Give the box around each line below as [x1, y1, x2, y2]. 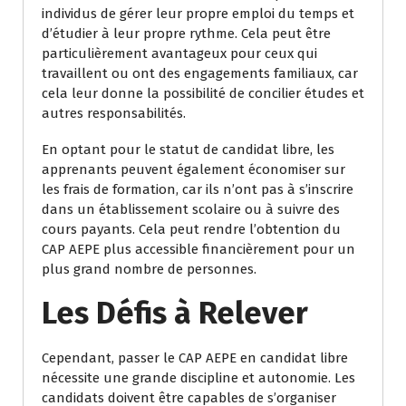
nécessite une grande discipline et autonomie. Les [42, 370, 355, 387]
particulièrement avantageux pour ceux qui [42, 45, 317, 63]
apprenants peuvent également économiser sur [42, 161, 345, 179]
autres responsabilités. [42, 105, 186, 122]
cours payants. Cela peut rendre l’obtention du [42, 221, 341, 238]
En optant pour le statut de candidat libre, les [42, 141, 334, 159]
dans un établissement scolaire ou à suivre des [42, 201, 340, 218]
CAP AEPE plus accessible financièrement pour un [42, 241, 355, 258]
